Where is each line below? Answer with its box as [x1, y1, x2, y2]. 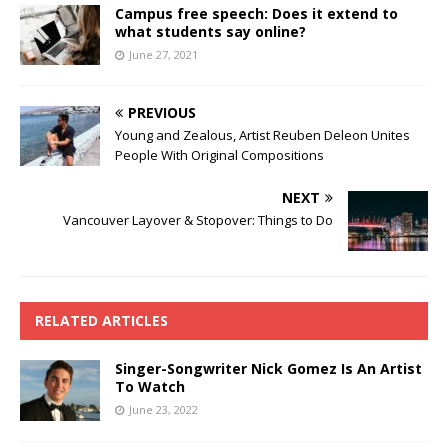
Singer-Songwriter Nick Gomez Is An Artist [115, 359, 422, 379]
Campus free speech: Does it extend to [115, 4, 398, 24]
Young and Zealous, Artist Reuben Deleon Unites [115, 126, 410, 145]
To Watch [115, 377, 185, 397]
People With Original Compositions [115, 146, 324, 165]
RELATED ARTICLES [35, 311, 168, 331]
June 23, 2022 [129, 402, 198, 418]
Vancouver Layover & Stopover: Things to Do [63, 211, 333, 230]
